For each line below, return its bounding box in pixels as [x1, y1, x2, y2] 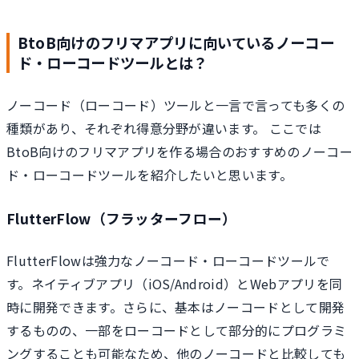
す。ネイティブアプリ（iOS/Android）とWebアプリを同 [6, 273, 343, 293]
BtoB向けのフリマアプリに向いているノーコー [17, 32, 334, 53]
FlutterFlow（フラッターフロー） [6, 208, 237, 229]
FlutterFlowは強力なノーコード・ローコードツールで [6, 250, 330, 270]
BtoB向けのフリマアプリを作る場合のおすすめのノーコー [6, 141, 353, 161]
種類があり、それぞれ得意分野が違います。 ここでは [6, 118, 322, 138]
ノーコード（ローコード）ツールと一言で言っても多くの [6, 95, 345, 115]
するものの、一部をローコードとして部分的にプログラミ [6, 320, 347, 340]
